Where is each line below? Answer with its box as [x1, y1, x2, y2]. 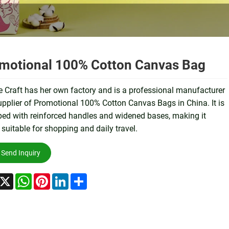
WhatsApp [31, 172, 69, 182]
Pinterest [50, 172, 82, 182]
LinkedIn [68, 172, 99, 182]
